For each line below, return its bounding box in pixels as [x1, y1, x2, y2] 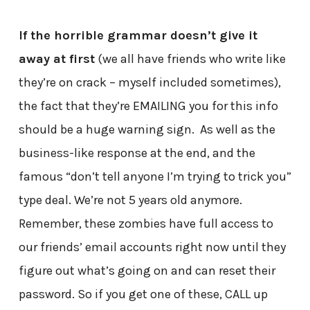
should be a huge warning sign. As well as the [18, 122, 275, 138]
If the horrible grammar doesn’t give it [18, 28, 257, 44]
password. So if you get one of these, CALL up [18, 286, 268, 302]
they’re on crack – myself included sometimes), [18, 75, 281, 91]
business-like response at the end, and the [18, 145, 255, 161]
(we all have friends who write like [94, 51, 286, 67]
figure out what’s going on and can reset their [18, 263, 275, 279]
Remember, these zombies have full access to [18, 216, 273, 232]
